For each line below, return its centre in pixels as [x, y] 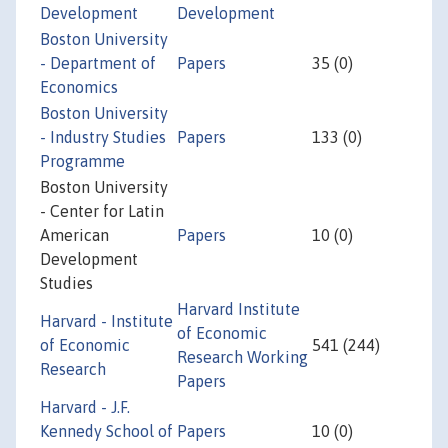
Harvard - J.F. [85, 407]
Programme [82, 161]
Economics [79, 87]
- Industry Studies [103, 137]
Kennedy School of [106, 431]
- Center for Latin [102, 211]
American [74, 235]
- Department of [98, 63]
